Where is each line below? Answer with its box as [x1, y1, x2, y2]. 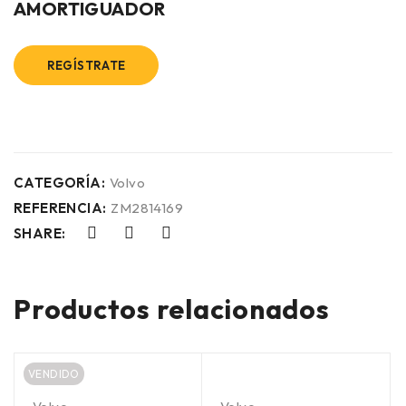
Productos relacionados [14, 292, 330, 326]
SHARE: [14, 225, 66, 243]
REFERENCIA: [14, 199, 107, 217]
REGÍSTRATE [46, 58, 126, 72]
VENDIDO [28, 367, 80, 381]
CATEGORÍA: [14, 174, 105, 191]
